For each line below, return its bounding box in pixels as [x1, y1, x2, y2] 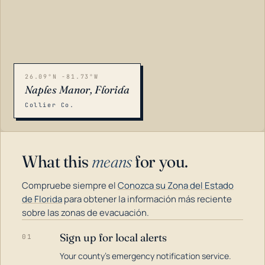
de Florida [22, 193, 62, 205]
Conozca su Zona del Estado [118, 179, 234, 192]
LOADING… [13, 238, 58, 246]
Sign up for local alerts [60, 231, 167, 244]
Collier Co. [25, 101, 75, 109]
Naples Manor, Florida [25, 83, 130, 96]
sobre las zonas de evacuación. [22, 206, 149, 219]
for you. [131, 151, 188, 172]
